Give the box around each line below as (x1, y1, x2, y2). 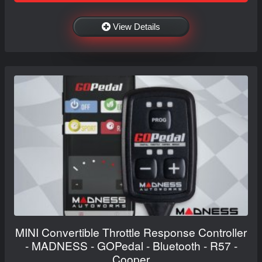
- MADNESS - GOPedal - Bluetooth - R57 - (25, 237, 237, 253)
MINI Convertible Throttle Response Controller (15, 223, 247, 240)
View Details (113, 21, 160, 32)
